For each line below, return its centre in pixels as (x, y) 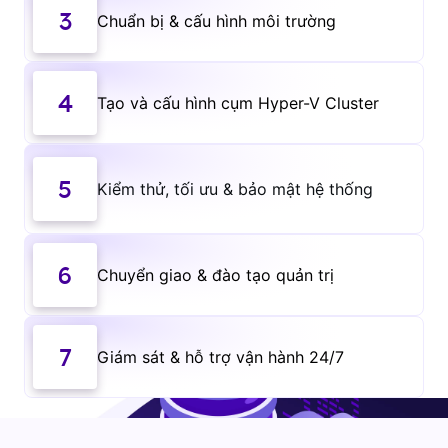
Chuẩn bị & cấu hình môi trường (216, 21)
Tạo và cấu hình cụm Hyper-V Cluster (238, 103)
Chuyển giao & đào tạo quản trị (215, 275)
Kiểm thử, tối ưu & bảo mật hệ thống (235, 189)
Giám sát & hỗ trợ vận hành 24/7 (220, 357)
